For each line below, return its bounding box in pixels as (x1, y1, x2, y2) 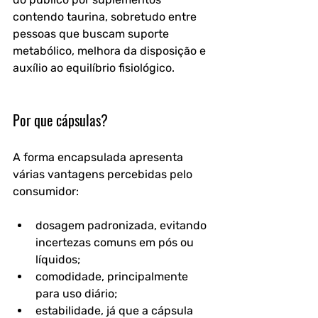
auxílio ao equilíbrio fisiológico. (13, 60, 175, 75)
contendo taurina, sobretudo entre (13, 9, 199, 23)
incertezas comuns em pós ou (35, 235, 197, 249)
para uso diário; (35, 286, 117, 300)
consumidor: (13, 184, 79, 198)
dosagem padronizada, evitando (35, 218, 209, 232)
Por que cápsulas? (13, 109, 108, 131)
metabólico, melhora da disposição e (13, 43, 209, 57)
